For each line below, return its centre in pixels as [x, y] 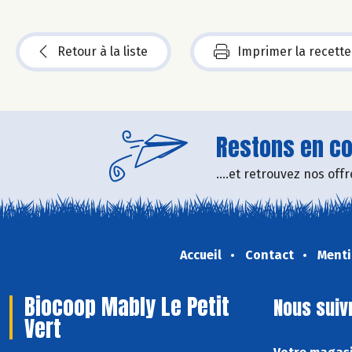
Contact [269, 255]
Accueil [200, 255]
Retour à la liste [103, 51]
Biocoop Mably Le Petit [127, 306]
